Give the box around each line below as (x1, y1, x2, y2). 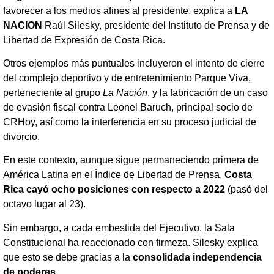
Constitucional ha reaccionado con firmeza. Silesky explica (3, 237, 258, 248)
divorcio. (3, 131, 40, 142)
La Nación (103, 87, 147, 98)
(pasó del (225, 184, 268, 195)
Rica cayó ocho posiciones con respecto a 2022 (3, 184, 225, 195)
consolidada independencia (133, 251, 262, 262)
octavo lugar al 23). (3, 199, 86, 210)
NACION (3, 20, 42, 31)
